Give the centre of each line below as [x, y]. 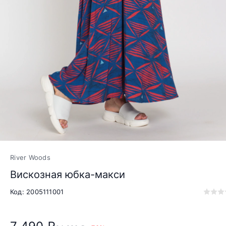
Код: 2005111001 [37, 192]
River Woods [30, 158]
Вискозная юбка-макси [68, 175]
